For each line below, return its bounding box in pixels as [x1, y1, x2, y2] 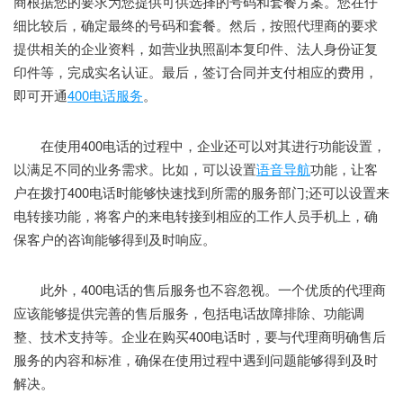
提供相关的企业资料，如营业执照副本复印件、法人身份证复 [13, 38, 378, 58]
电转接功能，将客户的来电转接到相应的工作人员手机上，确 [13, 205, 378, 225]
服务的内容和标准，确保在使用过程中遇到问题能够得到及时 [13, 349, 378, 369]
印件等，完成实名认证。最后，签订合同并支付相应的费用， [13, 61, 378, 81]
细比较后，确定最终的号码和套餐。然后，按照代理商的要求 [13, 14, 378, 34]
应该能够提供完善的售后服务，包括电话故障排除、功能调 [13, 302, 364, 322]
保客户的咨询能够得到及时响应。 [13, 228, 216, 248]
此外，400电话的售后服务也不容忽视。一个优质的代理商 [13, 279, 386, 299]
